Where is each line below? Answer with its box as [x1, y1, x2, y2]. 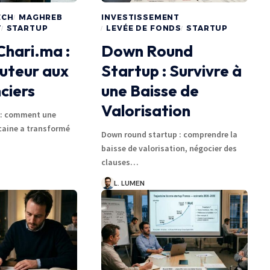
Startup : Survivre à [101, 61, 242, 81]
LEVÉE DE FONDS [106, 24, 182, 33]
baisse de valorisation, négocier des [101, 143, 237, 154]
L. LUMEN [114, 179, 145, 188]
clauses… [101, 157, 139, 168]
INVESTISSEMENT [101, 13, 180, 22]
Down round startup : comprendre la [101, 129, 238, 140]
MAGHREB [18, 13, 63, 22]
